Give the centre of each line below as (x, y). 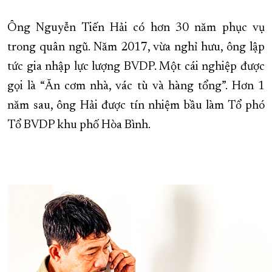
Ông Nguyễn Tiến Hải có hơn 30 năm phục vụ (136, 28)
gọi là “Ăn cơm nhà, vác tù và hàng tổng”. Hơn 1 (136, 87)
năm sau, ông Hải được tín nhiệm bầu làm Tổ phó (136, 106)
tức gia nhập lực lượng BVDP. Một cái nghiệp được (136, 67)
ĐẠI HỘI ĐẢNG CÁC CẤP (53, 40)
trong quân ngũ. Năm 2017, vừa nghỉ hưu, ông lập (136, 48)
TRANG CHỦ (135, 40)
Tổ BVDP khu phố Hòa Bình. (79, 125)
